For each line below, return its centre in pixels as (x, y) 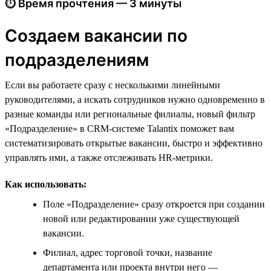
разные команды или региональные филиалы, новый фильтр (130, 114)
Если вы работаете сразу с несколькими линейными (113, 85)
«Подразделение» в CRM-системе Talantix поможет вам (119, 128)
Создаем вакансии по (96, 35)
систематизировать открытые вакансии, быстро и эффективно (134, 143)
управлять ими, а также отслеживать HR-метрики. (109, 157)
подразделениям (77, 60)
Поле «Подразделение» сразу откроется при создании (154, 204)
